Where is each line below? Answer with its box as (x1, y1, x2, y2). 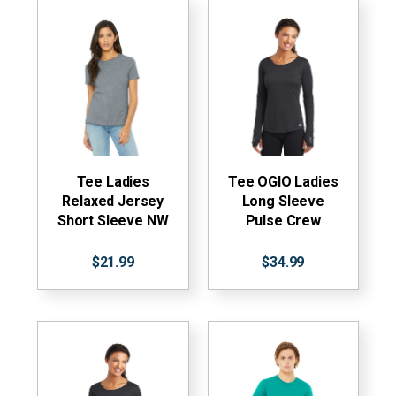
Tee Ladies (76, 172, 149, 190)
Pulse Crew (245, 211, 321, 229)
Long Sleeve (241, 192, 324, 209)
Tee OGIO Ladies (227, 172, 339, 190)
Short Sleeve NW (57, 211, 169, 229)
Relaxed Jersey (62, 192, 164, 209)
